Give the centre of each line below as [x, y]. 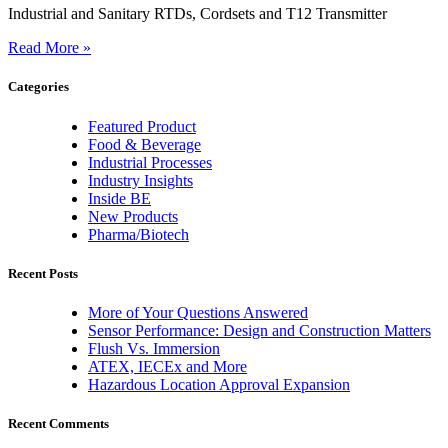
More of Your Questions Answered [198, 312]
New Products [133, 216]
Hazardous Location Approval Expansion [219, 384]
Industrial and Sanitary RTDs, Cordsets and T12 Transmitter [197, 14]
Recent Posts [43, 273]
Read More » [49, 48]
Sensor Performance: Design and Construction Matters [259, 330]
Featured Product [142, 126]
